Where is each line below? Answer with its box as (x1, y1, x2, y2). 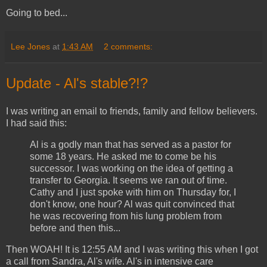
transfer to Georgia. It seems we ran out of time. (30, 175, 227, 186)
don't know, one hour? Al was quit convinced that (30, 199, 234, 210)
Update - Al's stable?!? (6, 74, 148, 91)
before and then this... (30, 223, 120, 234)
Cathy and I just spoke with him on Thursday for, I (30, 187, 236, 198)
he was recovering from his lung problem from (30, 211, 222, 222)
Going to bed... (6, 7, 67, 18)
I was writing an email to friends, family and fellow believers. (6, 106, 257, 117)
